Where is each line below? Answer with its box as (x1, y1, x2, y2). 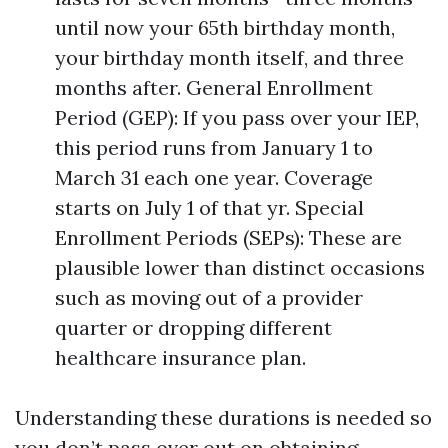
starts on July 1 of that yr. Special (55, 195, 364, 220)
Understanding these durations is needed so (15, 405, 432, 430)
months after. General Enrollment (55, 75, 373, 100)
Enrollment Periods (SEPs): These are (55, 225, 402, 250)
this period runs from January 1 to (55, 135, 373, 160)
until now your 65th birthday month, (55, 15, 395, 40)
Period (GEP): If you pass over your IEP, (55, 105, 419, 130)
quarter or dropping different (55, 315, 332, 340)
